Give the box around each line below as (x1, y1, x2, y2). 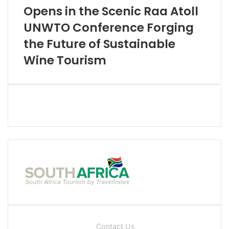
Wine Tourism (24, 52, 106, 68)
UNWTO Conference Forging (24, 19, 194, 36)
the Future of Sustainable (24, 35, 175, 52)
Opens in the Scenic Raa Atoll (24, 3, 198, 19)
